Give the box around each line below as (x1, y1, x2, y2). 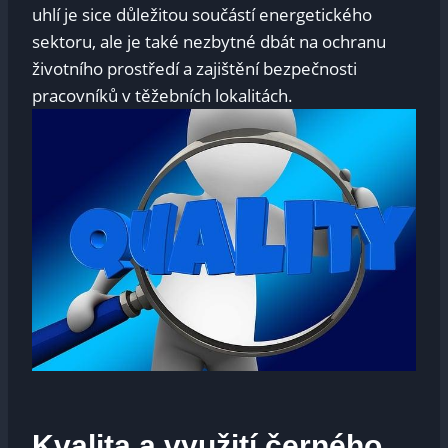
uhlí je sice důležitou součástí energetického (32, 3, 372, 27)
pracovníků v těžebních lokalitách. (32, 84, 293, 108)
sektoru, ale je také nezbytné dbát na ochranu (32, 30, 386, 54)
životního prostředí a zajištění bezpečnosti (32, 57, 357, 81)
